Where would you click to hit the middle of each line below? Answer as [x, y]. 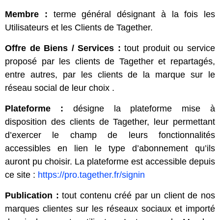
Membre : [26, 14]
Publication [29, 195]
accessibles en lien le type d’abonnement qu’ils [110, 148]
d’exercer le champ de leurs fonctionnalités [110, 135]
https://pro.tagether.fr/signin [91, 175]
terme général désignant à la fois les [131, 14]
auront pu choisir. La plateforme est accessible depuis [110, 162]
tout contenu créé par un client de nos [137, 195]
